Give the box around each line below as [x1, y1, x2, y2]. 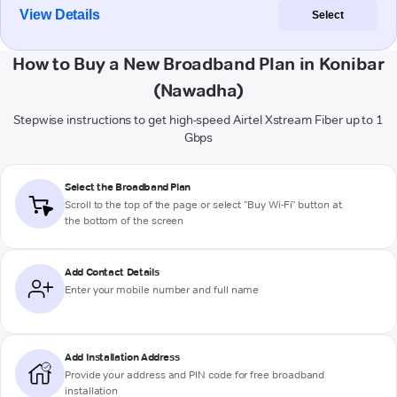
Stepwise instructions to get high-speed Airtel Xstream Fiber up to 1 [12, 112, 385, 128]
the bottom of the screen [65, 214, 184, 228]
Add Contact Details [65, 265, 160, 279]
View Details [19, 7, 101, 23]
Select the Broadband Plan [65, 180, 191, 194]
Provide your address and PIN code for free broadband [65, 368, 325, 382]
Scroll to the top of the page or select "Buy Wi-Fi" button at [65, 198, 342, 212]
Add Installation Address [65, 350, 180, 364]
